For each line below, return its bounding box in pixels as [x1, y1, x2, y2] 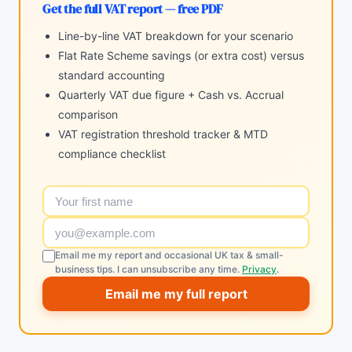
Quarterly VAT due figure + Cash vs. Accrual [58, 88, 284, 101]
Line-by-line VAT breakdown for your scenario [58, 29, 293, 42]
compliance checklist [58, 147, 166, 160]
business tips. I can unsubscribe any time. [55, 263, 242, 275]
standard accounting [58, 68, 165, 82]
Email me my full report [104, 286, 247, 302]
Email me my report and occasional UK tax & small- [55, 249, 284, 261]
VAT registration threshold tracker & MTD [58, 127, 268, 141]
